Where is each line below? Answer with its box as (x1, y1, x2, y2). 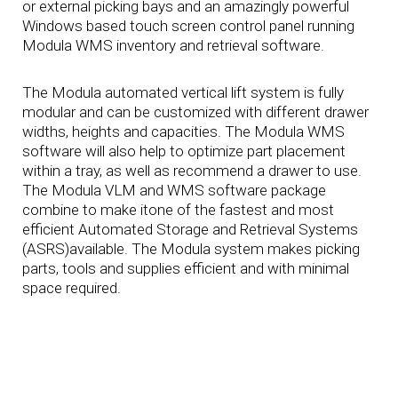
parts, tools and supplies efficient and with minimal (21, 259, 349, 277)
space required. (21, 278, 121, 297)
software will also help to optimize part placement (21, 141, 346, 160)
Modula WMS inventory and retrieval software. (21, 36, 324, 55)
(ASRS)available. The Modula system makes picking (21, 239, 360, 258)
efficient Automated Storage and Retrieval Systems (21, 219, 358, 238)
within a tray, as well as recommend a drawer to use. (21, 161, 362, 179)
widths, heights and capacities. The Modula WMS (21, 122, 345, 140)
